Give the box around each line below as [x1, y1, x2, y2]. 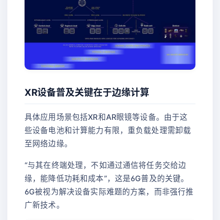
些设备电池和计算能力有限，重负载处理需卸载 [25, 125, 192, 135]
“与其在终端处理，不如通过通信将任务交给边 [25, 160, 187, 170]
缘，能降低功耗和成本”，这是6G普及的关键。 [25, 173, 189, 183]
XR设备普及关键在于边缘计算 [25, 87, 149, 99]
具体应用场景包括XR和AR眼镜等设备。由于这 [25, 112, 188, 122]
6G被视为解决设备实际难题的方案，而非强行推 [25, 187, 194, 196]
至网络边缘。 [25, 138, 72, 148]
